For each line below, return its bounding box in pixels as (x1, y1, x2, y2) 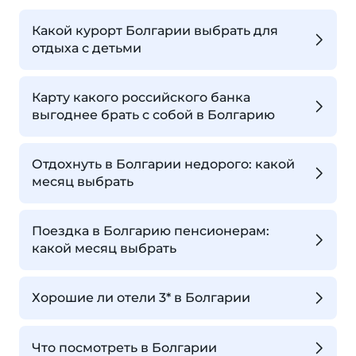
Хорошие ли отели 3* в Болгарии (32, 290, 250, 306)
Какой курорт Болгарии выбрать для (32, 23, 278, 38)
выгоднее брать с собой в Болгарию (32, 107, 275, 122)
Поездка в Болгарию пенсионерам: (32, 223, 269, 238)
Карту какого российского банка (32, 90, 250, 105)
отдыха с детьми (32, 41, 141, 56)
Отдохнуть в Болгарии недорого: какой (32, 157, 295, 172)
